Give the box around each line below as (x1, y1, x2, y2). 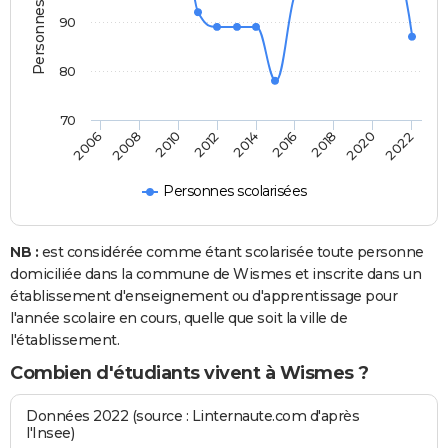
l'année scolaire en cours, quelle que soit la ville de (10, 309, 347, 328)
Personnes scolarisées (163, 182, 307, 201)
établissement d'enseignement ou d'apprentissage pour (10, 287, 397, 306)
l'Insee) (26, 424, 75, 443)
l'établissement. (10, 331, 119, 350)
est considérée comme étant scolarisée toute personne (38, 243, 424, 262)
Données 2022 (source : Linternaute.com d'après (26, 407, 360, 426)
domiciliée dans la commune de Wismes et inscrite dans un (10, 265, 421, 284)
